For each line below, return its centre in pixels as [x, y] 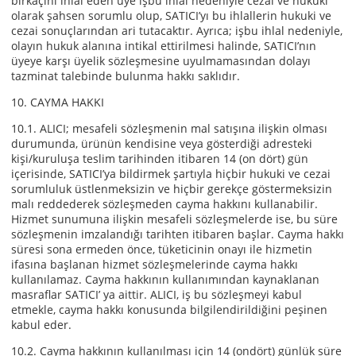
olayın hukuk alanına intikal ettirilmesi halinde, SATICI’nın [164, 46]
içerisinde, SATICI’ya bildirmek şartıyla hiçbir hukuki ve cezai [171, 174]
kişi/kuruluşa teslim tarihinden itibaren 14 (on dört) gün [160, 159]
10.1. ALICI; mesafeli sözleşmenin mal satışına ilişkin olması [169, 128]
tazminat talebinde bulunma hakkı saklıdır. [126, 76]
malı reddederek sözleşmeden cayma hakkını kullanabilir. [164, 204]
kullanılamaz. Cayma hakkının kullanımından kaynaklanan [165, 279]
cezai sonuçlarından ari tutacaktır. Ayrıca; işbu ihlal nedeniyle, [177, 31]
